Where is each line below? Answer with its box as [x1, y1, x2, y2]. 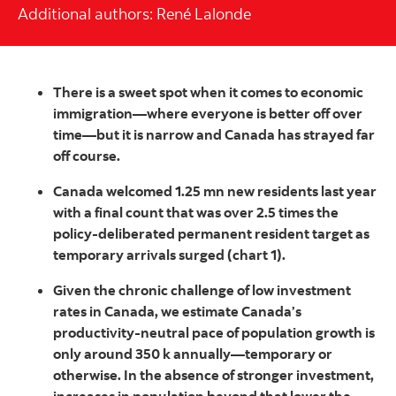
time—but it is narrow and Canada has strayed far [53, 126, 375, 143]
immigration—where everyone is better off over [53, 104, 362, 122]
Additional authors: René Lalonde [18, 4, 251, 23]
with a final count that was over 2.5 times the [53, 203, 339, 221]
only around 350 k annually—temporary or [53, 345, 332, 362]
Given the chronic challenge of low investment [53, 281, 351, 299]
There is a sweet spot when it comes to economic [53, 83, 363, 101]
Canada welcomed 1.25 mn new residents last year [53, 182, 377, 200]
